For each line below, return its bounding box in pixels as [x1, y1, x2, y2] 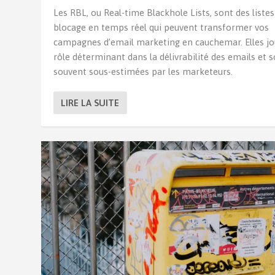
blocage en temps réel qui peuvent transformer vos [53, 21, 269, 33]
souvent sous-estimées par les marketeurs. [53, 66, 233, 77]
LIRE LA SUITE [61, 97, 120, 108]
